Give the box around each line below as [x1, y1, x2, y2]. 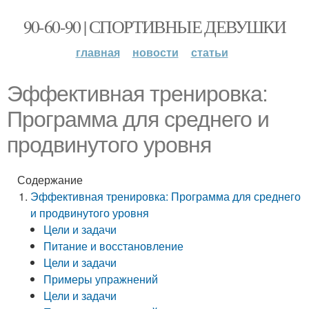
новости [132, 44, 179, 60]
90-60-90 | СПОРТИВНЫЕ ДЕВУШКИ [23, 14, 286, 38]
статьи [190, 44, 228, 60]
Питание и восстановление [43, 238, 184, 254]
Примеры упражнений [43, 271, 159, 287]
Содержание [17, 172, 83, 188]
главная [75, 44, 120, 60]
